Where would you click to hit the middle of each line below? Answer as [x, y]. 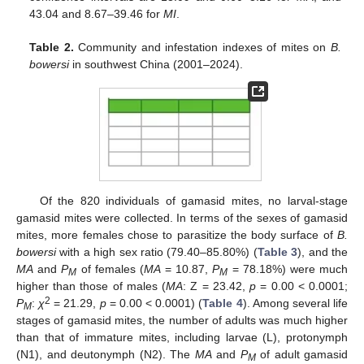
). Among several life [295, 303]
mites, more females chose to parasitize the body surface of [177, 235]
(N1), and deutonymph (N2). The [106, 355]
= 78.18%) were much [288, 269]
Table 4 [223, 303]
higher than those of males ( [91, 286]
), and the [323, 252]
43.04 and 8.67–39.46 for [97, 14]
